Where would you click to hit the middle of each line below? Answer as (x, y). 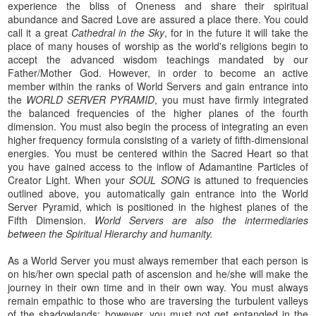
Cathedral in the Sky (118, 32)
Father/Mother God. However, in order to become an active (158, 72)
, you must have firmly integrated (231, 99)
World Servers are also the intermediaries (201, 220)
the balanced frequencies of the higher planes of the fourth (158, 113)
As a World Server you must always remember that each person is (158, 260)
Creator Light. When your (69, 180)
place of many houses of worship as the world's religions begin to (158, 45)
